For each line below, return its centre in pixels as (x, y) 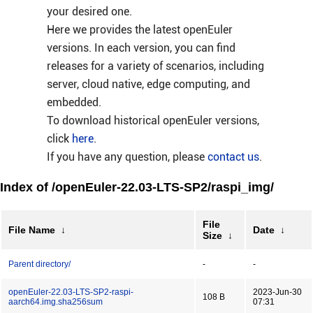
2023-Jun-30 (277, 292)
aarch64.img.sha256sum (56, 302)
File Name (32, 230)
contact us (233, 157)
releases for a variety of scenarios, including (155, 66)
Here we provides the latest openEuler (139, 30)
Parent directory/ (39, 264)
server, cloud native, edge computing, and (148, 84)
